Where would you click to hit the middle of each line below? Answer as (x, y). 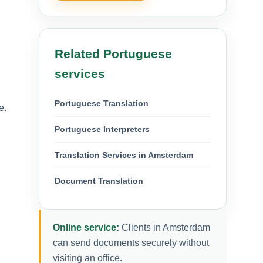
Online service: (86, 227)
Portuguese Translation (102, 103)
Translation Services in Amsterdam (124, 155)
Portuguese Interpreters (102, 129)
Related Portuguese (113, 53)
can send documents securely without (131, 242)
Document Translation (99, 181)
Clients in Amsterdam (165, 227)
